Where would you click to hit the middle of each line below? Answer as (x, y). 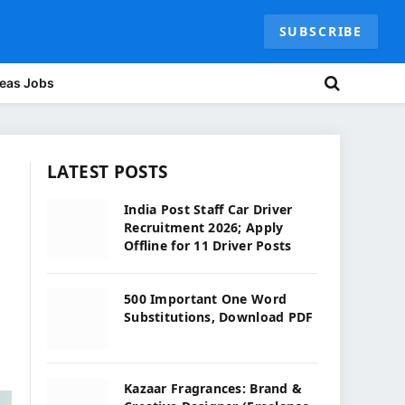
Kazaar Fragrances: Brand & (213, 388)
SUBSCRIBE (320, 31)
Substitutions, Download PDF (219, 317)
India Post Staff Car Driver (208, 209)
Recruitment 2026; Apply (204, 227)
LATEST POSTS (108, 172)
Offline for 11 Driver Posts (208, 245)
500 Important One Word (206, 299)
